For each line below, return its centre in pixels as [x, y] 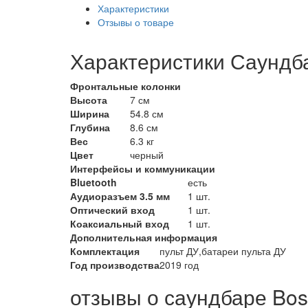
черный [147, 155]
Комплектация [105, 251]
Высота [89, 100]
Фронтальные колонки [125, 86]
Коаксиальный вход [120, 223]
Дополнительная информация [144, 237]
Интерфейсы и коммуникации [143, 168]
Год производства [115, 265]
